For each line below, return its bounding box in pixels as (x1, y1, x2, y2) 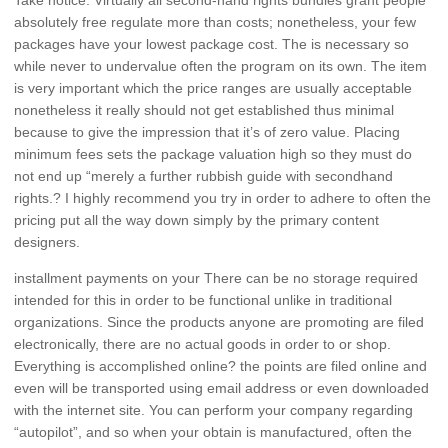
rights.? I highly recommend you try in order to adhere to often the (13, 189, 431, 206)
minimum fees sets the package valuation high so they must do (13, 145, 412, 162)
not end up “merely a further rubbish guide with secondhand (13, 167, 393, 184)
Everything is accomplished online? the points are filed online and (13, 357, 427, 374)
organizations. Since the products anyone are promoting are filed (13, 313, 424, 330)
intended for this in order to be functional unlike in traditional (13, 291, 392, 308)
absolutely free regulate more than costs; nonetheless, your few (13, 13, 416, 30)
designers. (13, 233, 80, 250)
